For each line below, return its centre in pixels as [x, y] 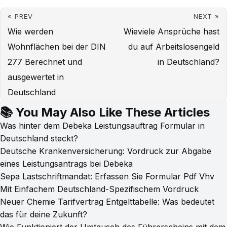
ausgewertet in [36, 77]
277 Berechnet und [45, 62]
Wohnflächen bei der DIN [57, 47]
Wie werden [30, 32]
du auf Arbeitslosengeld [174, 47]
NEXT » [206, 16]
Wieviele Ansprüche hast [172, 32]
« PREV [20, 16]
